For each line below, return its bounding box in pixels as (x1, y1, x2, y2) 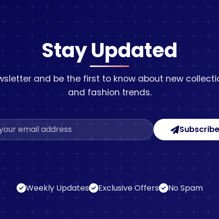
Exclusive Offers (98, 182, 159, 194)
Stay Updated (42, 37, 177, 64)
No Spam (168, 182, 203, 194)
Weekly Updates (25, 182, 89, 194)
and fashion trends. (67, 87, 152, 98)
